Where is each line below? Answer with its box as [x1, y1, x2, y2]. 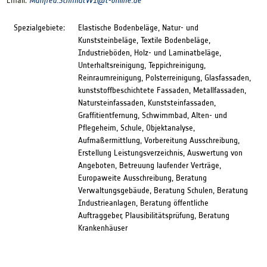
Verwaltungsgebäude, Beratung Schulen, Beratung [77, 185, 248, 195]
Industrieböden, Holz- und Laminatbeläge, [77, 48, 221, 57]
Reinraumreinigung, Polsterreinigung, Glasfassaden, [77, 73, 251, 82]
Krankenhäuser [77, 223, 128, 232]
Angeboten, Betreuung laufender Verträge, [77, 160, 221, 170]
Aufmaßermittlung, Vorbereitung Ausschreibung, [77, 135, 240, 145]
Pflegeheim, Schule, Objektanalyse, [77, 123, 195, 132]
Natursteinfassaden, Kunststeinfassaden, [77, 98, 216, 107]
